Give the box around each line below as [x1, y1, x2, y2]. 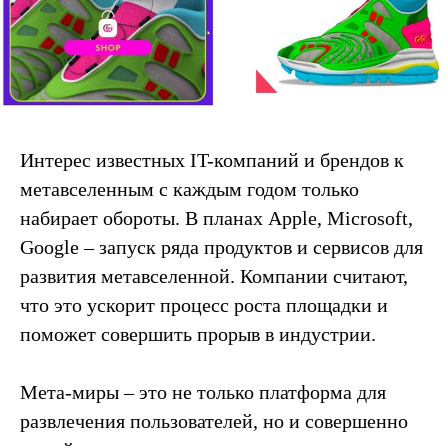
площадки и [286, 294, 388, 317]
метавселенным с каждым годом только [20, 178, 359, 201]
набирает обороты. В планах [20, 207, 268, 230]
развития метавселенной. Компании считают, [20, 265, 408, 288]
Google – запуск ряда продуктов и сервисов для [20, 236, 423, 259]
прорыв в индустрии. [192, 323, 381, 346]
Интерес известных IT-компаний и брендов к [20, 149, 404, 172]
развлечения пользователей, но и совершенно [20, 410, 408, 433]
